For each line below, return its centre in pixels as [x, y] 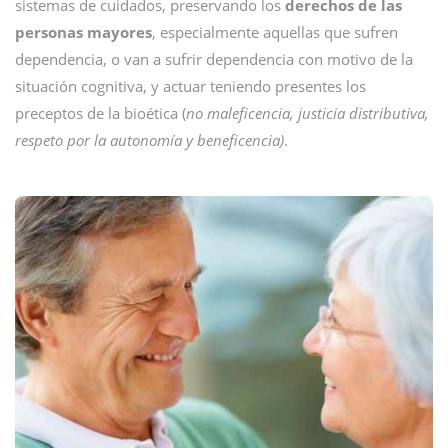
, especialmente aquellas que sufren [275, 32]
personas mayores [83, 32]
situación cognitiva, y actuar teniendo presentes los [190, 86]
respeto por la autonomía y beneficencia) [149, 140]
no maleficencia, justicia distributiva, [307, 113]
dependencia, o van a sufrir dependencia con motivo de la [214, 59]
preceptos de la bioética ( [100, 113]
